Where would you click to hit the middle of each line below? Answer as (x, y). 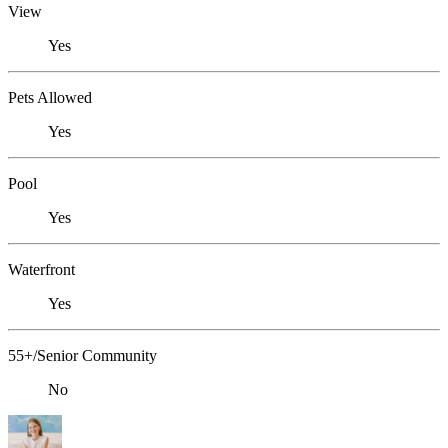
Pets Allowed (50, 98)
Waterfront (41, 270)
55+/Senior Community (82, 356)
